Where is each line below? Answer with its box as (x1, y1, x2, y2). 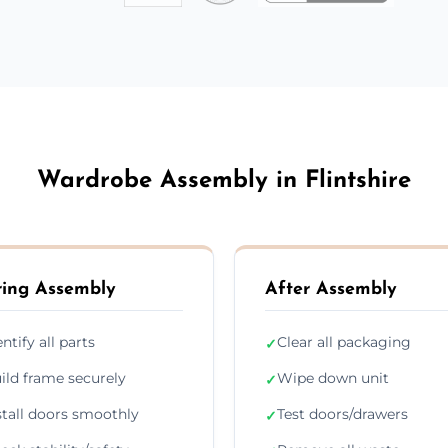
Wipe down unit (277, 368, 389, 387)
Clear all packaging (277, 332, 411, 351)
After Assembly (265, 279, 397, 299)
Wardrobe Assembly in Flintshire (37, 168, 411, 193)
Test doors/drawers (277, 404, 408, 423)
